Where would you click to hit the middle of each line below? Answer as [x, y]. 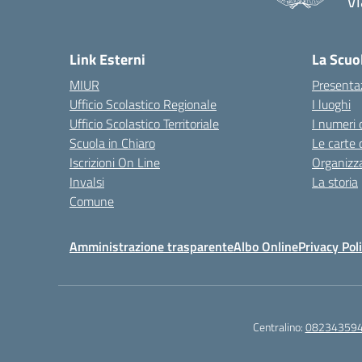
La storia [335, 182]
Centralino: [279, 327]
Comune [92, 201]
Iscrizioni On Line [115, 162]
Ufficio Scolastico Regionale [143, 104]
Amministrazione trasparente [152, 246]
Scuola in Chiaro [112, 143]
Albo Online [266, 246]
